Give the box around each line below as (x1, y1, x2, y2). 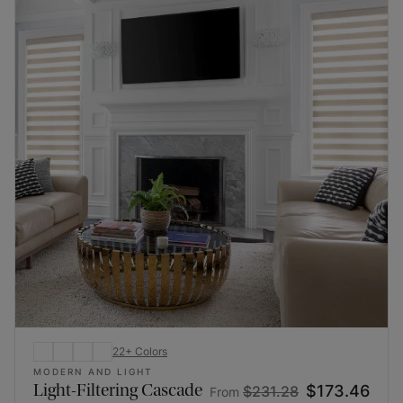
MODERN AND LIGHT (33, 365, 154, 378)
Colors (135, 344, 167, 358)
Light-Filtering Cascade (33, 379, 202, 400)
